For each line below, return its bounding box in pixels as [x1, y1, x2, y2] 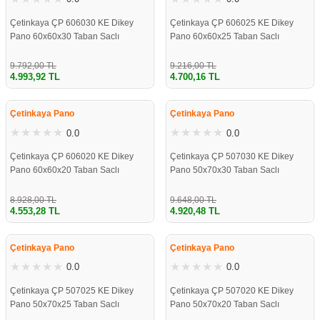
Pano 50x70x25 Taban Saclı [10, 299, 119, 309]
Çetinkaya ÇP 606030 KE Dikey [10, 17, 134, 28]
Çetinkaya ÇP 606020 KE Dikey [10, 151, 134, 162]
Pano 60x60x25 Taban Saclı [170, 31, 279, 41]
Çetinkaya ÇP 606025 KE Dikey [170, 17, 294, 28]
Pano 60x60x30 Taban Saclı [10, 31, 119, 41]
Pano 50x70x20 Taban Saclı [170, 299, 279, 309]
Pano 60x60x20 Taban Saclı [10, 165, 119, 176]
